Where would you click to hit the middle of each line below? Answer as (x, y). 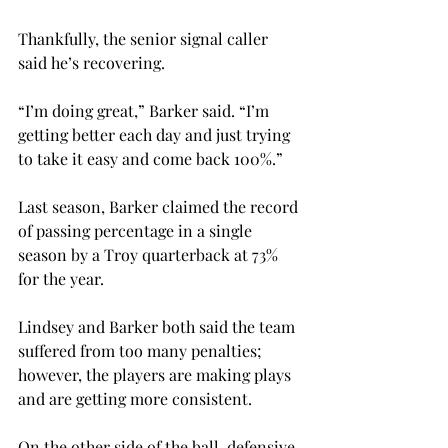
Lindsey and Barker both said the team (158, 326)
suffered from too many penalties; (142, 350)
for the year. (61, 278)
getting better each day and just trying (156, 134)
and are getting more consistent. (135, 398)
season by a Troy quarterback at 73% (150, 254)
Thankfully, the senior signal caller (145, 38)
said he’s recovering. (91, 62)
